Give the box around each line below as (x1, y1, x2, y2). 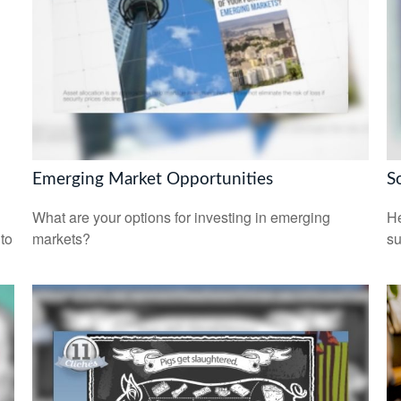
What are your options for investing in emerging (31, 206, 330, 227)
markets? (31, 227, 90, 249)
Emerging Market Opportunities (31, 171, 273, 189)
